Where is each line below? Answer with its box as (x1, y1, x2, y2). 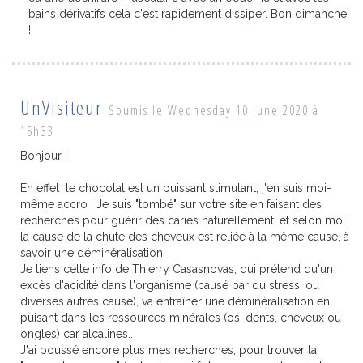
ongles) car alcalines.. (20, 327, 133, 340)
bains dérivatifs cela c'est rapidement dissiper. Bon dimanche (28, 6, 347, 20)
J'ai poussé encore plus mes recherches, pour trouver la (20, 343, 317, 357)
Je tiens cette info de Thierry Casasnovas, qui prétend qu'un (20, 262, 333, 275)
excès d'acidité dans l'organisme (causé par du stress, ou (20, 278, 319, 292)
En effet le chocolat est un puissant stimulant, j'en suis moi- (20, 181, 331, 194)
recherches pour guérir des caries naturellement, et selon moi (20, 213, 345, 227)
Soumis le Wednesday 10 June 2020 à (109, 100, 319, 119)
